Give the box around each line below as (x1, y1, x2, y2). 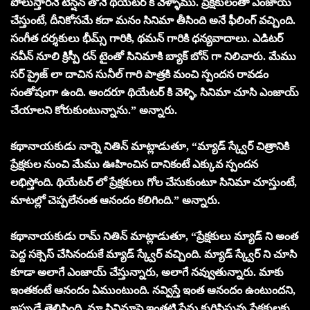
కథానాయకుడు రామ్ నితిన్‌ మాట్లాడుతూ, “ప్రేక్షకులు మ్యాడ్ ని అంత (10, 230, 298, 242)
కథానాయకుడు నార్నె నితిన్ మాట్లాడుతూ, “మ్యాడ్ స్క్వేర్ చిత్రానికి (10, 140, 289, 152)
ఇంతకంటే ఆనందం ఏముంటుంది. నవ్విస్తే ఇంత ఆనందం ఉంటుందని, (10, 284, 295, 296)
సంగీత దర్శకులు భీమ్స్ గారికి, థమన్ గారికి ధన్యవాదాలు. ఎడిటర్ (10, 32, 283, 44)
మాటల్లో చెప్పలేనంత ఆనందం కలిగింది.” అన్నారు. (10, 194, 220, 206)
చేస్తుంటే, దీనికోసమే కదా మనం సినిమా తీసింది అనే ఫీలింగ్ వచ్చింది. (10, 14, 295, 26)
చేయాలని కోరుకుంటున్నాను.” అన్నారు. (10, 104, 177, 116)
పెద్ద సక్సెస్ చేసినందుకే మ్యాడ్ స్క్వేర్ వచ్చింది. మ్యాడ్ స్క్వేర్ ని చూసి (10, 248, 297, 260)
